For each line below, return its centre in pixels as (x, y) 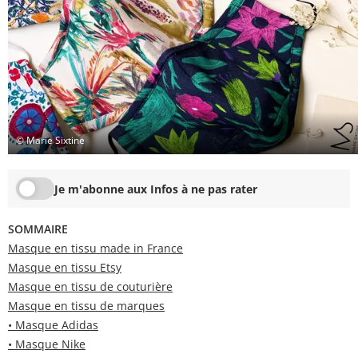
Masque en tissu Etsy (65, 268)
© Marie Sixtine (50, 140)
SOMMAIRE (38, 229)
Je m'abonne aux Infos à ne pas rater (156, 189)
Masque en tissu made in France (95, 249)
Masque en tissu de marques (86, 306)
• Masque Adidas (53, 325)
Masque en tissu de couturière (90, 287)
